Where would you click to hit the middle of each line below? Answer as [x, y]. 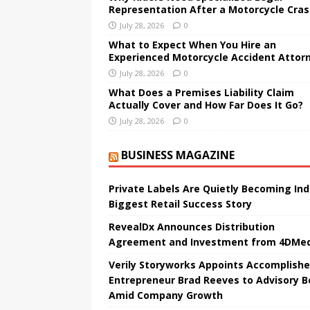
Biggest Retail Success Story [180, 204]
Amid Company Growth [166, 295]
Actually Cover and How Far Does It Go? [206, 105]
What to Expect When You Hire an [192, 45]
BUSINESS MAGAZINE [178, 155]
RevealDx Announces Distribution [192, 227]
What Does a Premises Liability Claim [201, 93]
